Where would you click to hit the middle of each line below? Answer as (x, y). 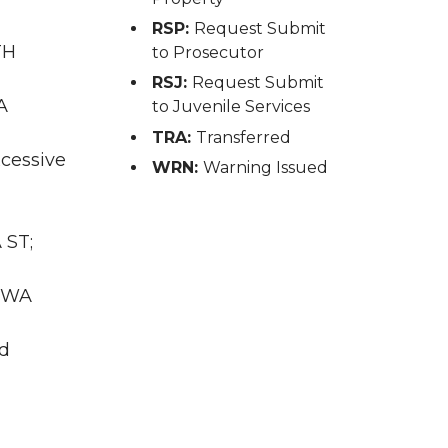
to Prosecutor (207, 52)
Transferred (243, 137)
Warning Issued (265, 168)
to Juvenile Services (230, 107)
